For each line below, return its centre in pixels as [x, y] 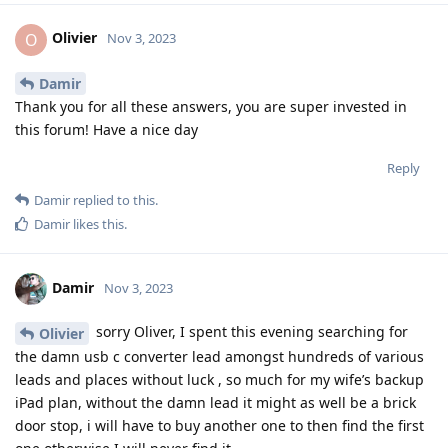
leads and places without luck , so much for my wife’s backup [219, 380]
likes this [97, 224]
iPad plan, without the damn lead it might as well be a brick [215, 403]
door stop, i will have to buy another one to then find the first [219, 426]
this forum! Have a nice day [106, 130]
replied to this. [114, 200]
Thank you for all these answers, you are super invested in [211, 107]
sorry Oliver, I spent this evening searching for [250, 332]
